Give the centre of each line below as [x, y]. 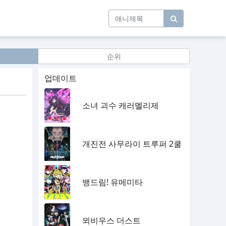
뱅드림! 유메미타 [112, 182]
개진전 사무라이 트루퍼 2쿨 [132, 144]
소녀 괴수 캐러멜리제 [121, 105]
